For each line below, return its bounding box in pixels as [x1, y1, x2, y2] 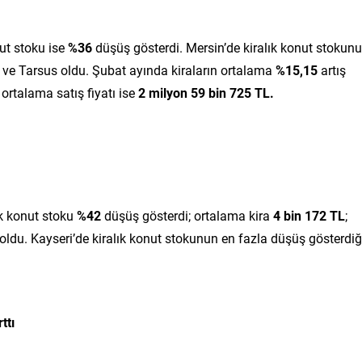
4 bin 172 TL [273, 206, 345, 224]
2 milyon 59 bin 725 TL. [138, 83, 274, 101]
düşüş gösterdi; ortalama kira [101, 206, 273, 224]
